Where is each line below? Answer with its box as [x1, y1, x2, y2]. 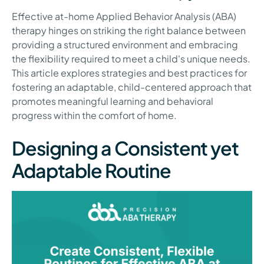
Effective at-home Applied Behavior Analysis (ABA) [12, 10, 236, 23]
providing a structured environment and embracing [12, 38, 238, 51]
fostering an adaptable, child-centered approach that [12, 81, 252, 94]
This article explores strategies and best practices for [12, 67, 247, 80]
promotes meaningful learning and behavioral [12, 95, 213, 108]
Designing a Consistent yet [12, 136, 239, 160]
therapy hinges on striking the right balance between [12, 24, 246, 37]
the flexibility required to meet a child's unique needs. [12, 52, 250, 65]
